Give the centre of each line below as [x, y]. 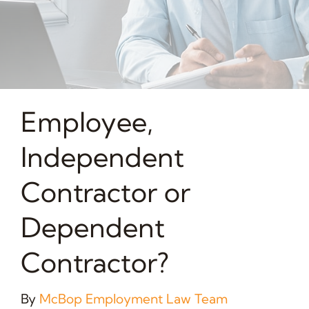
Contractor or [105, 192]
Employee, [87, 121]
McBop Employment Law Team [133, 298]
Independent [102, 157]
